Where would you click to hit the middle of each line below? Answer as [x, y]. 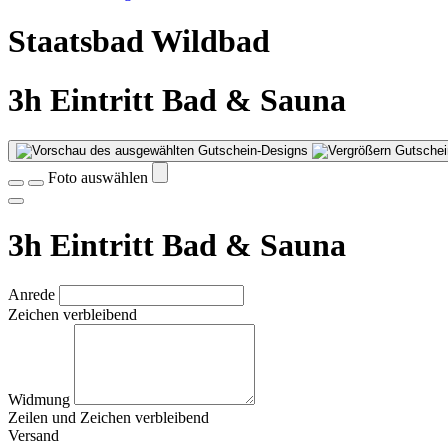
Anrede [33, 295]
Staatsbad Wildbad [139, 41]
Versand [33, 436]
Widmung [41, 400]
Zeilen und [44, 418]
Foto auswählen [100, 178]
